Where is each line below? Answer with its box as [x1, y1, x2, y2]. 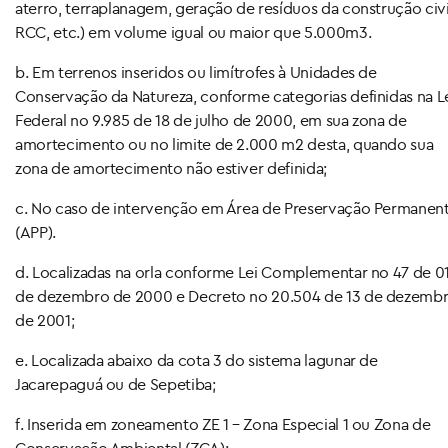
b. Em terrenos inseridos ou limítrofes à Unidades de [15, 61, 377, 82]
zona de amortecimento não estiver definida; [15, 157, 327, 178]
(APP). [15, 221, 56, 242]
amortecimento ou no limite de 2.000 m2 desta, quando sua [15, 133, 434, 154]
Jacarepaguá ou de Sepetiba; [15, 373, 216, 394]
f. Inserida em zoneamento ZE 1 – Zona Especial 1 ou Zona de [15, 413, 431, 434]
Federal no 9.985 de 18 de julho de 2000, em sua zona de [15, 109, 407, 130]
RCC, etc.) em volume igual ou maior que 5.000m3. [15, 21, 372, 42]
